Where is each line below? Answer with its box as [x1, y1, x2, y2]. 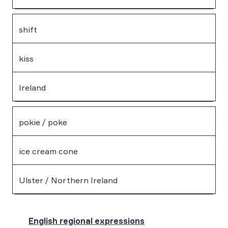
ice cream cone [19, 146, 78, 156]
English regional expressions [28, 215, 145, 226]
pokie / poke [19, 117, 67, 127]
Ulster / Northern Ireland [19, 175, 118, 185]
